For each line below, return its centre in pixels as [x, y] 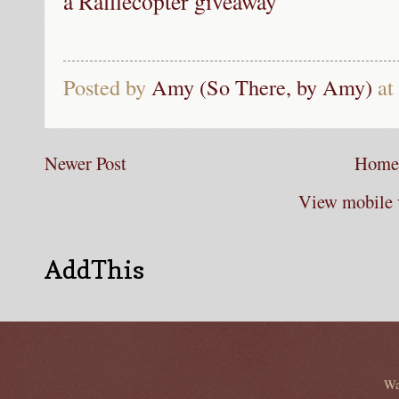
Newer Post [85, 163]
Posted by [107, 87]
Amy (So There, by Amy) [262, 87]
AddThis [94, 270]
